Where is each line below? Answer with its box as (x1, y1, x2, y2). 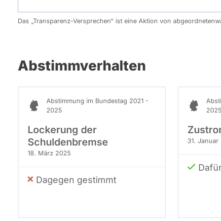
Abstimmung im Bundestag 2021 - (46, 97, 148, 105)
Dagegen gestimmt (36, 174, 116, 185)
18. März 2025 (28, 149, 71, 157)
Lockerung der (28, 123, 97, 136)
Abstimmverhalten (18, 57, 146, 74)
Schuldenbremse (28, 136, 108, 148)
